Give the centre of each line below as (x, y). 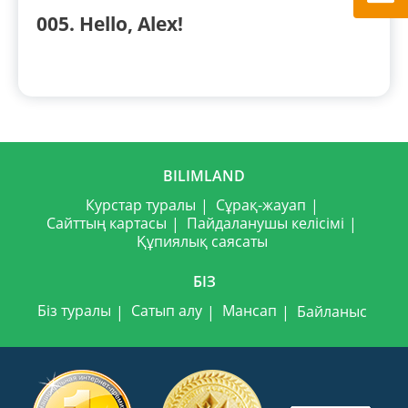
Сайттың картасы (107, 224)
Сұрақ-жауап (260, 204)
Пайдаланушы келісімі (265, 224)
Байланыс (331, 311)
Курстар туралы (140, 204)
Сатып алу (166, 311)
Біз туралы (74, 311)
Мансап (249, 311)
